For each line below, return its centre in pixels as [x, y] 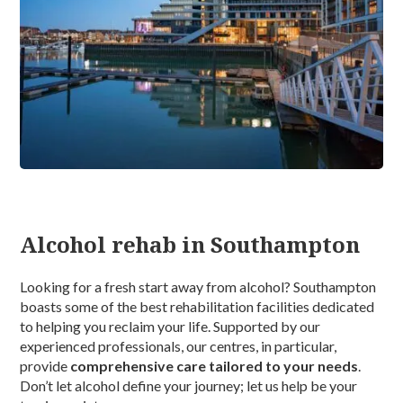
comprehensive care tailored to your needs [215, 366]
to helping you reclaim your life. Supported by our [170, 327]
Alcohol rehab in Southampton [190, 245]
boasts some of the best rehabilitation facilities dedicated [197, 307]
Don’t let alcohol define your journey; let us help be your [189, 386]
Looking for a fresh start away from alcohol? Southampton [198, 287]
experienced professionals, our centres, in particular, [179, 346]
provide [45, 366]
